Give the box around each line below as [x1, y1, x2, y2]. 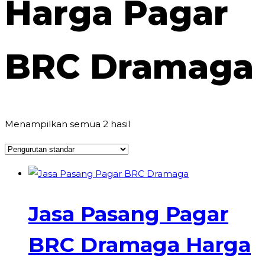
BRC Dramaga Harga [28, 232, 251, 258]
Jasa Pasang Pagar [28, 201, 228, 227]
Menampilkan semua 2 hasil [5, 118, 130, 130]
